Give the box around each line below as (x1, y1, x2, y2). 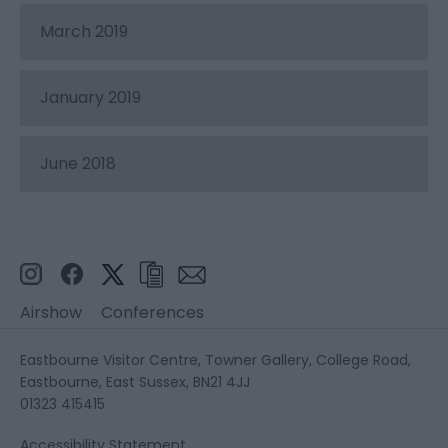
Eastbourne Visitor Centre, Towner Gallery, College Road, (20, 350, 411, 371)
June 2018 (40, 152, 116, 176)
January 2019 (40, 86, 141, 110)
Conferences (101, 301, 204, 325)
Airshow (20, 301, 82, 325)
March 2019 (40, 20, 128, 44)
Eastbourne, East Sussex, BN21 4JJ (20, 372, 250, 393)
